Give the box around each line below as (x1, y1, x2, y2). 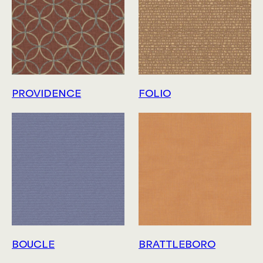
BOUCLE (12, 239, 55, 251)
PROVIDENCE (12, 88, 82, 100)
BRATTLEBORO (139, 239, 215, 251)
